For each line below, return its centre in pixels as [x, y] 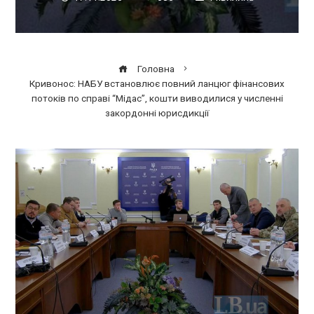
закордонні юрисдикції [157, 112]
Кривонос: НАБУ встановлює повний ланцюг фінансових [157, 83]
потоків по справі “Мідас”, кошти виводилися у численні [157, 98]
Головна [155, 68]
